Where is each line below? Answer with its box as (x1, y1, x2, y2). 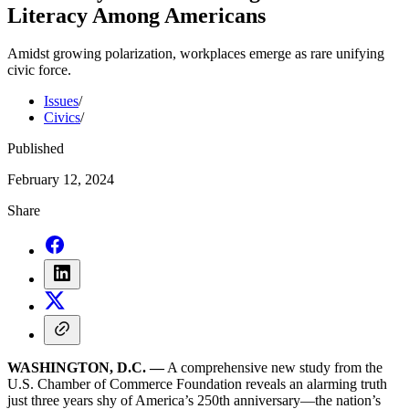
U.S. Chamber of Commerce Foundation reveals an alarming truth (7, 376, 387, 393)
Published (7, 141, 64, 157)
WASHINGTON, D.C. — (7, 360, 164, 376)
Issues (44, 93, 79, 110)
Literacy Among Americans (7, 3, 266, 27)
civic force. (7, 62, 71, 79)
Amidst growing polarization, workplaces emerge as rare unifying (7, 46, 384, 62)
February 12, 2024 (7, 172, 114, 188)
